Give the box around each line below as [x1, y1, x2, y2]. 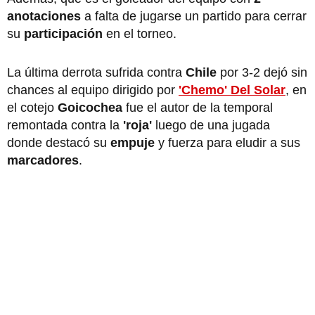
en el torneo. [106, 26, 176, 41]
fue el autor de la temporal [126, 100, 273, 115]
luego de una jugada [155, 117, 270, 132]
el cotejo [7, 100, 58, 115]
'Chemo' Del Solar [179, 82, 285, 97]
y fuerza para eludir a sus [158, 135, 300, 150]
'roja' [120, 117, 155, 132]
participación [24, 26, 106, 41]
